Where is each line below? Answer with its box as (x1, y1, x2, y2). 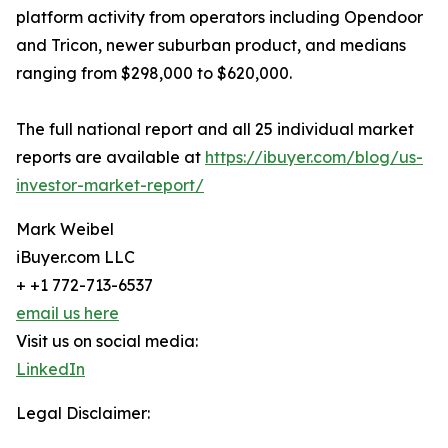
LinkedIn (16, 359, 85, 380)
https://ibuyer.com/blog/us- (205, 147, 423, 168)
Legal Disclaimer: (16, 403, 150, 424)
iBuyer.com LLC (16, 247, 135, 268)
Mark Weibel (16, 219, 114, 240)
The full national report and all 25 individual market (16, 119, 414, 140)
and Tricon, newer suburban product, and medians (16, 35, 406, 56)
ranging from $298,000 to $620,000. (16, 63, 292, 84)
